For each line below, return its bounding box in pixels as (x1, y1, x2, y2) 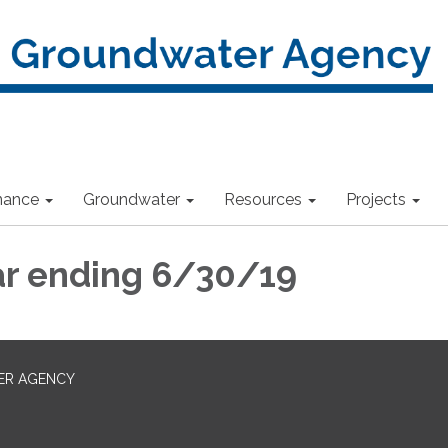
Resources (224, 190, 302, 209)
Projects (346, 190, 406, 209)
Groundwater (83, 190, 180, 209)
